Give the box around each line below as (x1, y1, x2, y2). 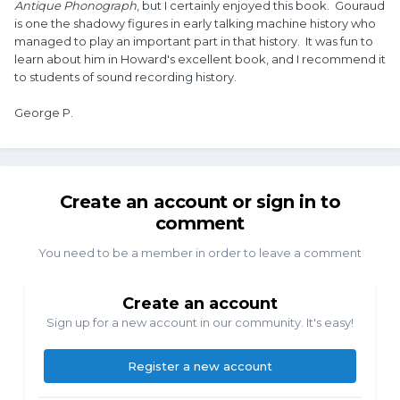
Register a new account (128, 359, 272, 374)
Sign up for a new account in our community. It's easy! (46, 315, 354, 330)
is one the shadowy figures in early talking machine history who (14, 16, 376, 31)
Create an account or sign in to (59, 191, 341, 213)
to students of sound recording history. (14, 70, 239, 85)
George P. (14, 105, 73, 121)
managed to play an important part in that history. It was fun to (14, 34, 373, 49)
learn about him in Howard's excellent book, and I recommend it (14, 52, 386, 67)
